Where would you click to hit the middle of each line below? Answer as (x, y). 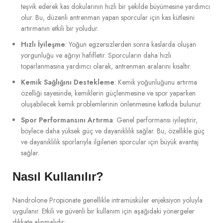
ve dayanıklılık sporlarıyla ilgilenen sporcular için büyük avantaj (110, 142)
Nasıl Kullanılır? (58, 176)
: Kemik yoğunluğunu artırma (156, 82)
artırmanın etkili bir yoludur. (60, 28)
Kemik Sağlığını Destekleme (68, 82)
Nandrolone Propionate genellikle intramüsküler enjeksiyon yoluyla (108, 200)
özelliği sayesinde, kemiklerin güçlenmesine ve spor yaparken (108, 93)
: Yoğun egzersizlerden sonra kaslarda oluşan (131, 44)
